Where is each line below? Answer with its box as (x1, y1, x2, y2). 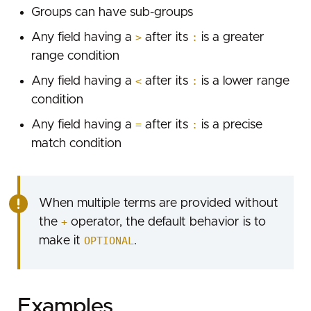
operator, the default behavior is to (67, 215, 266, 228)
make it (38, 234, 84, 247)
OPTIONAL (83, 234, 134, 247)
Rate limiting (31, 12, 93, 24)
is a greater (197, 31, 264, 44)
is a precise (197, 119, 262, 132)
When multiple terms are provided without (38, 196, 278, 210)
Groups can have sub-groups (31, 6, 193, 19)
